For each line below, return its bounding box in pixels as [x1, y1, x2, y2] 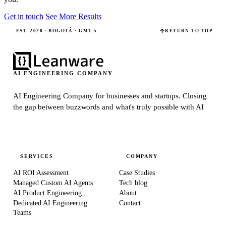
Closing [183, 91, 207, 100]
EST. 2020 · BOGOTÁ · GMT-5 [16, 28, 97, 34]
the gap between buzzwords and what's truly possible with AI [13, 102, 204, 111]
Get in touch [4, 12, 43, 21]
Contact [119, 199, 141, 207]
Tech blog [119, 179, 147, 187]
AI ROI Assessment [13, 168, 69, 177]
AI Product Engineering [13, 189, 82, 197]
